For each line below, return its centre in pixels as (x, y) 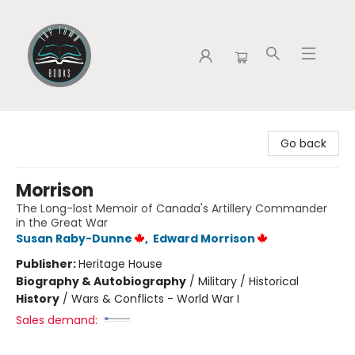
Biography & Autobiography (101, 281)
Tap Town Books (57, 126)
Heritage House (120, 264)
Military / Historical (248, 281)
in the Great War (62, 223)
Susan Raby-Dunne (74, 239)
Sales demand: (57, 320)
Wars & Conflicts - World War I (155, 299)
